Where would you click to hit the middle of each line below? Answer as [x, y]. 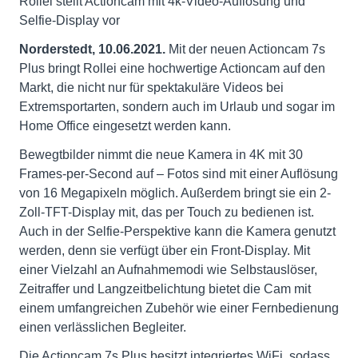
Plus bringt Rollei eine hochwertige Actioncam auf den [172, 68]
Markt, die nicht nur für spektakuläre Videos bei [151, 87]
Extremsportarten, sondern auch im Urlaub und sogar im [177, 106]
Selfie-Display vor [70, 20]
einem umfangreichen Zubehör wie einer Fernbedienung [179, 308]
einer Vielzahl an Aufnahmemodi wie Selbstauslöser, [168, 269]
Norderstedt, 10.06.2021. [94, 49]
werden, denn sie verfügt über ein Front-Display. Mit [165, 250]
